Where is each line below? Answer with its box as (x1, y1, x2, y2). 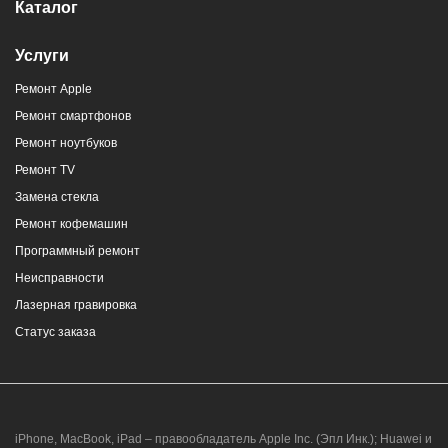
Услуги (15, 47, 69, 65)
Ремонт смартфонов (15, 109, 131, 124)
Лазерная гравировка (15, 298, 137, 313)
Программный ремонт (15, 244, 140, 259)
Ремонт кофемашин (15, 217, 128, 232)
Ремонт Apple (15, 82, 92, 97)
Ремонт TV (15, 163, 75, 178)
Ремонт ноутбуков (15, 136, 117, 151)
